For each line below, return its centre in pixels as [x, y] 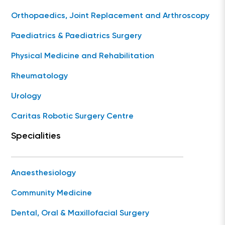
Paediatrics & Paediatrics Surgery [77, 36]
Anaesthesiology [44, 174]
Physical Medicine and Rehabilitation [83, 57]
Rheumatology [40, 77]
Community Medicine [52, 194]
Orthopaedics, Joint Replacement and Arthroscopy [110, 16]
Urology [26, 97]
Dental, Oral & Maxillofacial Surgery [80, 214]
